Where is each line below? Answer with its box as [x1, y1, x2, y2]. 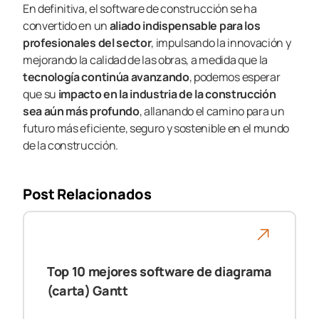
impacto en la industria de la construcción [58, 86, 276, 103]
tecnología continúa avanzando [23, 69, 189, 85]
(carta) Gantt [47, 282, 128, 300]
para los [219, 18, 261, 34]
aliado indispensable [109, 18, 218, 34]
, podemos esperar [189, 69, 281, 85]
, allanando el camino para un [139, 103, 285, 120]
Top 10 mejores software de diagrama [47, 263, 272, 281]
